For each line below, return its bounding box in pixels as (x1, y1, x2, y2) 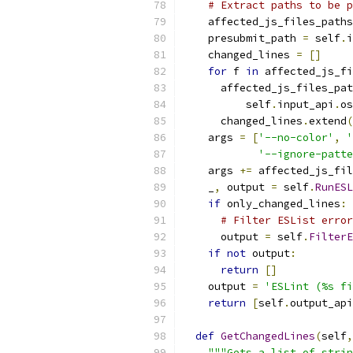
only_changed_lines (221, 197, 340, 210)
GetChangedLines (221, 329, 315, 343)
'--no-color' (258, 131, 334, 144)
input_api (277, 98, 334, 111)
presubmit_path (183, 32, 303, 45)
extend (309, 114, 347, 128)
